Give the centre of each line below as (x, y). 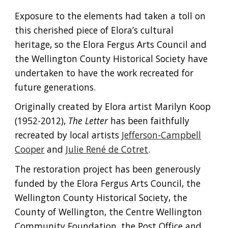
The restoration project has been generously (108, 169)
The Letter (90, 121)
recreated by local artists (67, 135)
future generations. (55, 87)
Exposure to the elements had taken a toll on (110, 16)
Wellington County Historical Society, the (101, 197)
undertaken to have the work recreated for (104, 73)
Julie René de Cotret (107, 149)
